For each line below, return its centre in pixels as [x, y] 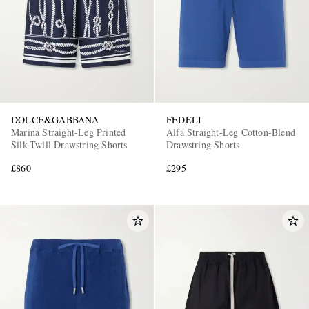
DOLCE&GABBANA [55, 119]
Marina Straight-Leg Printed [69, 132]
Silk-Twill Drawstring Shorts [70, 144]
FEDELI [184, 119]
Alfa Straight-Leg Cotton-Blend [231, 132]
